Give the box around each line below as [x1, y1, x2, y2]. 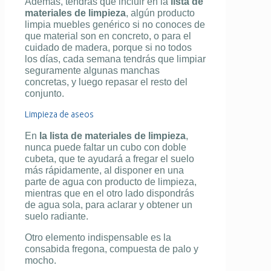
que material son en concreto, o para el [25, 31, 191, 42]
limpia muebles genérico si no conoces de [25, 19, 205, 30]
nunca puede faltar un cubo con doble [25, 142, 186, 153]
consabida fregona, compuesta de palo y [25, 244, 198, 255]
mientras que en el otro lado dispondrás [25, 188, 194, 199]
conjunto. [25, 88, 64, 99]
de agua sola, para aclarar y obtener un [25, 200, 192, 211]
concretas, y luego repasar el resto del [25, 77, 188, 88]
